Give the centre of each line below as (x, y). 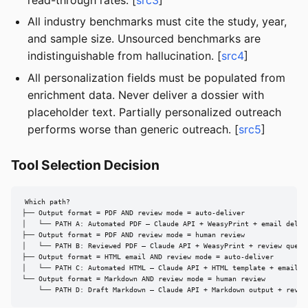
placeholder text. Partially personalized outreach (154, 112)
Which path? (47, 202)
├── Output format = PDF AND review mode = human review (133, 235)
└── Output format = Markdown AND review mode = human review (144, 279)
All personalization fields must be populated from (156, 77)
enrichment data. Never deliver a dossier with (146, 95)
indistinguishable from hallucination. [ (124, 56)
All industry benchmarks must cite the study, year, (157, 22)
